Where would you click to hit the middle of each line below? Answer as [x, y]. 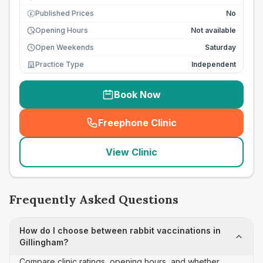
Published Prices [65, 13]
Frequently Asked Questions [94, 199]
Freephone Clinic [137, 123]
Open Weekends [65, 47]
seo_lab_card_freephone [193, 129]
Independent [214, 64]
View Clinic [131, 152]
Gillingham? [44, 242]
